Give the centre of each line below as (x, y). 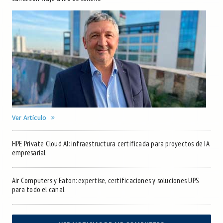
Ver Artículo (29, 118)
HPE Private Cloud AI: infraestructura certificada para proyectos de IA (111, 144)
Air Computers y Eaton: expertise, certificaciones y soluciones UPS (106, 181)
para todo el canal (38, 190)
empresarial (29, 153)
